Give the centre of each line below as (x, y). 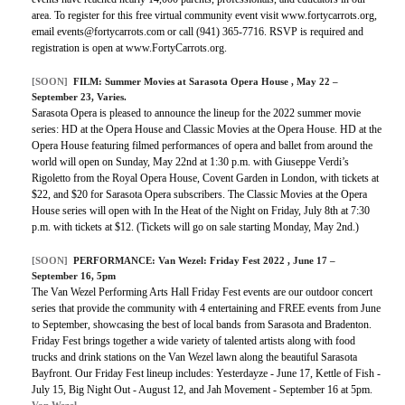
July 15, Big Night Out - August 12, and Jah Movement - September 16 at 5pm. (203, 390)
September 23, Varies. (79, 97)
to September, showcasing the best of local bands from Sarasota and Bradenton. (202, 325)
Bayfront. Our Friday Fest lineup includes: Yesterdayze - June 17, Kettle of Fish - (206, 374)
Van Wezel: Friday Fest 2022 (223, 261)
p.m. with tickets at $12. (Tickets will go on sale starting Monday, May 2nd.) (195, 227)
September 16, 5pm (74, 276)
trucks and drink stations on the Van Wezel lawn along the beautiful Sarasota (194, 358)
